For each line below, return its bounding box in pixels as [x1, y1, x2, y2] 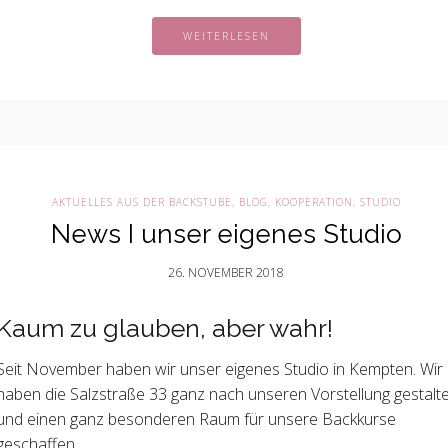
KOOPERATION [274, 195, 353, 209]
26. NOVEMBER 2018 [168, 264, 284, 281]
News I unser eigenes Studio [50, 219, 402, 249]
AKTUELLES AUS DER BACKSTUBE [51, 195, 232, 209]
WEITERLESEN [182, 29, 270, 43]
